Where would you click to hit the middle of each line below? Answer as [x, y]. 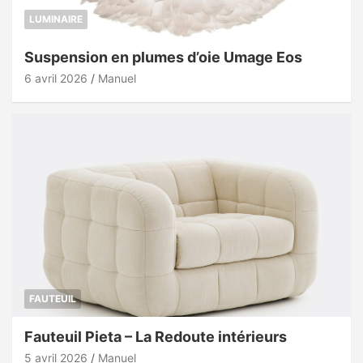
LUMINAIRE [56, 19]
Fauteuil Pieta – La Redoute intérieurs [156, 337]
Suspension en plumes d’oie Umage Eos [163, 58]
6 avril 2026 [56, 79]
